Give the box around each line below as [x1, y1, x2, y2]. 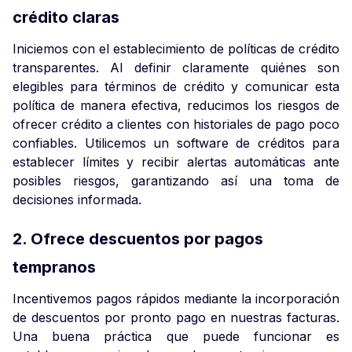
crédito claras [13, 8, 119, 27]
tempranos [13, 258, 100, 277]
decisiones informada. [13, 192, 141, 207]
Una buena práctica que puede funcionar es [13, 328, 339, 344]
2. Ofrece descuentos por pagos [13, 229, 263, 248]
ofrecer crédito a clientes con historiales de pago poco [13, 116, 339, 132]
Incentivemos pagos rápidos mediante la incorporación [13, 291, 339, 306]
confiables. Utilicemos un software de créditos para [13, 135, 339, 151]
